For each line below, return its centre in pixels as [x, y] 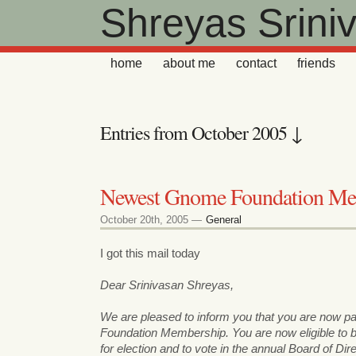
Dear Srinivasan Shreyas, [167, 284]
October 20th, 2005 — [153, 220]
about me [189, 63]
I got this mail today [150, 253]
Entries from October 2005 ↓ [201, 133]
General [223, 220]
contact [256, 63]
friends [316, 63]
